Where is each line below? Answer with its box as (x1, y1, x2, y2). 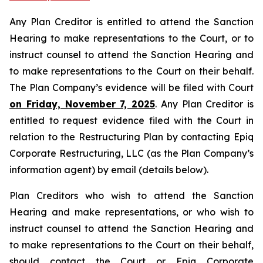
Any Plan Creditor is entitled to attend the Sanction (9, 16, 254, 28)
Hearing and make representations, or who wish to (9, 206, 254, 218)
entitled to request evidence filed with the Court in (9, 114, 254, 126)
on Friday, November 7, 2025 (9, 98, 155, 110)
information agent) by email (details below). (9, 164, 208, 176)
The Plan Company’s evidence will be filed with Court (9, 82, 254, 93)
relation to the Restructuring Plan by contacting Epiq (9, 131, 254, 143)
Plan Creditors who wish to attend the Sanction (9, 190, 254, 201)
